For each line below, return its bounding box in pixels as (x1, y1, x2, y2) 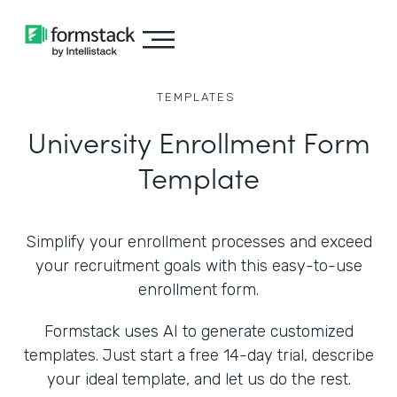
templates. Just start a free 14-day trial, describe (23, 346, 374, 365)
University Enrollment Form (27, 121, 370, 161)
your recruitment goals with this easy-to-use (35, 256, 362, 276)
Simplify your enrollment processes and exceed (25, 232, 372, 252)
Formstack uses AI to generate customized (43, 322, 354, 341)
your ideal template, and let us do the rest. (46, 370, 351, 389)
